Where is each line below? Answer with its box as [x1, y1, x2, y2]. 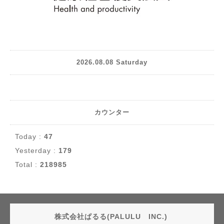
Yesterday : [15, 146, 58, 154]
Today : [15, 132, 44, 140]
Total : [15, 160, 40, 168]
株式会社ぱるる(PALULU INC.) [54, 212, 170, 220]
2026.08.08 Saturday [76, 58, 147, 66]
